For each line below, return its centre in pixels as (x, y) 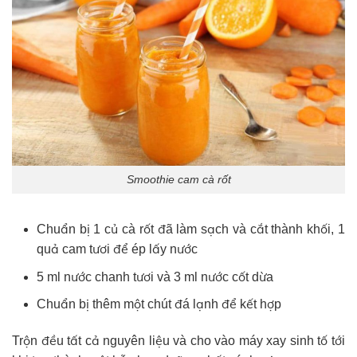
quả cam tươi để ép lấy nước (117, 249)
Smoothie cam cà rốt (178, 180)
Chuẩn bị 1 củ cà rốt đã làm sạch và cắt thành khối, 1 (190, 229)
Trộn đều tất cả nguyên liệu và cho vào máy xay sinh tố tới (178, 340)
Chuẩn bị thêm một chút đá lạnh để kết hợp (159, 304)
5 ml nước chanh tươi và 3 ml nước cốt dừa (155, 277)
